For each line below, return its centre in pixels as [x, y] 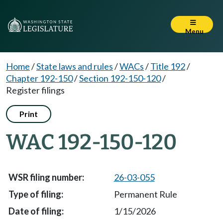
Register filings [35, 90]
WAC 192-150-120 [91, 142]
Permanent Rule [145, 194]
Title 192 [168, 66]
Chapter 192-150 [39, 78]
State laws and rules [75, 66]
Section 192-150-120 [120, 78]
